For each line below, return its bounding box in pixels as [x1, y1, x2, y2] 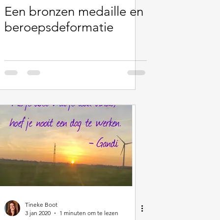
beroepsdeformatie [4, 20, 113, 35]
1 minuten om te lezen [59, 209, 118, 217]
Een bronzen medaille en [4, 4, 143, 19]
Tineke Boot [25, 201, 57, 208]
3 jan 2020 [25, 209, 51, 217]
